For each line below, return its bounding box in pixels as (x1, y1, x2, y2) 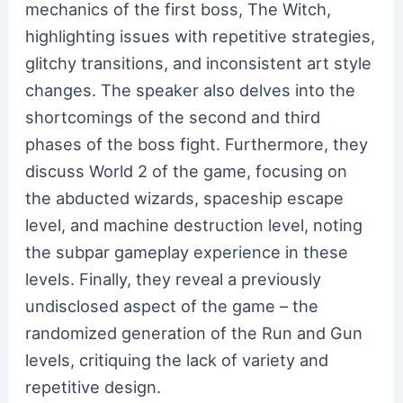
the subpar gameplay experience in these (25, 241, 349, 262)
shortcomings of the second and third (25, 106, 321, 127)
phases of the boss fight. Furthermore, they (25, 133, 369, 154)
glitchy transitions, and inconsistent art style (25, 52, 372, 73)
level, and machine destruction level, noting (25, 214, 363, 235)
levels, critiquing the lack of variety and (25, 349, 329, 370)
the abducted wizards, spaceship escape (25, 187, 345, 208)
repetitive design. (25, 376, 162, 397)
